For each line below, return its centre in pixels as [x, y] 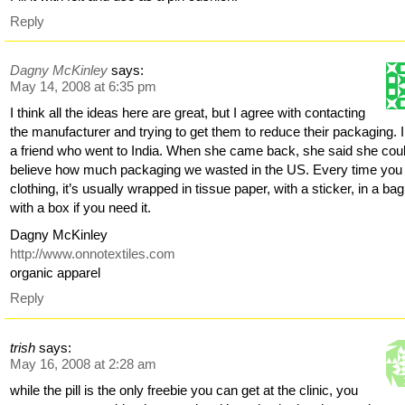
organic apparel [56, 273]
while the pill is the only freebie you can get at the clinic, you [184, 390]
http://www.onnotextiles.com [93, 254]
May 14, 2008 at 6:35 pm [84, 87]
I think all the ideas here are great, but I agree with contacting [188, 113]
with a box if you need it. [81, 208]
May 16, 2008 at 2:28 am [84, 363]
